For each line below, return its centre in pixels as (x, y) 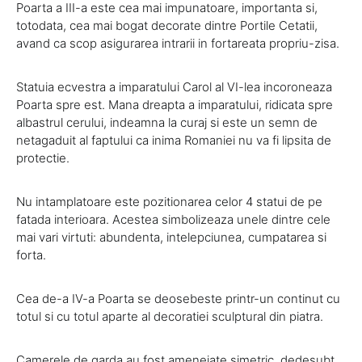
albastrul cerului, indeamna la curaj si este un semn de (167, 122)
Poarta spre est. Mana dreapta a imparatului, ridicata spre (175, 104)
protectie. (43, 158)
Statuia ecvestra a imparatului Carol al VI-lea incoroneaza (174, 86)
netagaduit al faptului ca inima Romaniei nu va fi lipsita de (174, 140)
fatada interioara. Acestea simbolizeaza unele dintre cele (173, 219)
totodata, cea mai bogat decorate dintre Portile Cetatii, (167, 25)
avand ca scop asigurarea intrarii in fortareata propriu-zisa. (178, 43)
